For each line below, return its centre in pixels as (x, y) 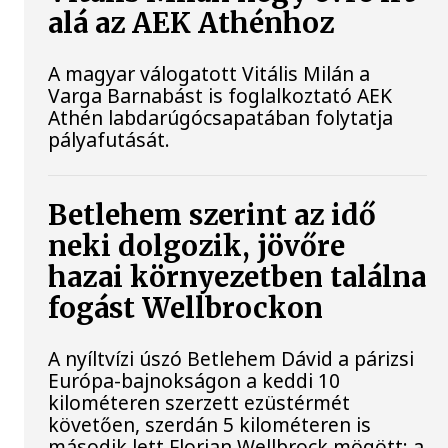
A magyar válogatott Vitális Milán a (209, 74)
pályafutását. (109, 140)
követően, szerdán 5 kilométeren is (210, 425)
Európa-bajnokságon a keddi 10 (194, 381)
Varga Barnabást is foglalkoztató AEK (220, 96)
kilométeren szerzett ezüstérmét (199, 403)
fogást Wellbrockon (186, 309)
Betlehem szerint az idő (212, 216)
